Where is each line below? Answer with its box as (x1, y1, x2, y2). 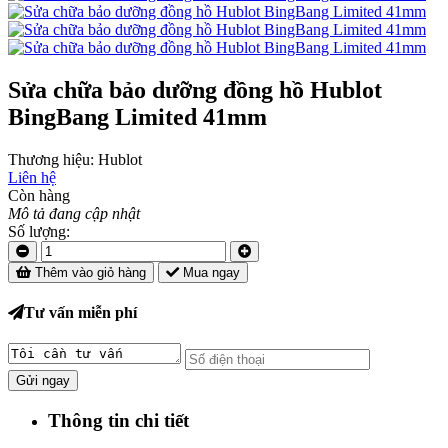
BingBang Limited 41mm (8, 103, 267, 130)
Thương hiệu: (8, 150, 98, 168)
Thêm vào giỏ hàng (31, 264, 146, 280)
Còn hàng (8, 186, 70, 204)
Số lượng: (8, 222, 70, 240)
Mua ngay (179, 264, 240, 280)
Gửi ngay (16, 373, 70, 389)
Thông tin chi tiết (48, 410, 189, 432)
